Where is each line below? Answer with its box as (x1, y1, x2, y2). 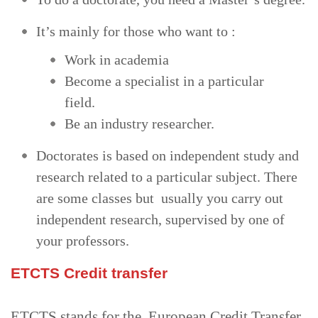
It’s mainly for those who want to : (36, 23, 236, 39)
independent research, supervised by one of (36, 211, 285, 227)
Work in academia (65, 51, 169, 67)
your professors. (36, 232, 129, 248)
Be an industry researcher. (65, 115, 214, 131)
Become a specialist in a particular (65, 72, 264, 89)
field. (65, 94, 95, 110)
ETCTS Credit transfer (11, 264, 168, 281)
